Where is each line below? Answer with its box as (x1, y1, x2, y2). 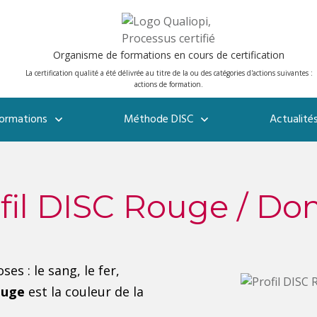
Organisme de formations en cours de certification (53, 48, 285, 62)
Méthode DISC (123, 110, 193, 129)
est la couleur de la (28, 283, 144, 300)
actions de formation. (134, 79, 204, 89)
